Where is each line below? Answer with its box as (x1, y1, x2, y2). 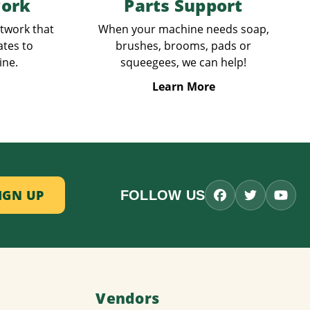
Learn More (152, 78, 215, 94)
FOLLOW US (120, 187, 205, 203)
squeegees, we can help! (120, 54, 246, 70)
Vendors (95, 289, 160, 309)
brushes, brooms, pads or (116, 37, 251, 53)
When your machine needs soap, (98, 21, 269, 37)
